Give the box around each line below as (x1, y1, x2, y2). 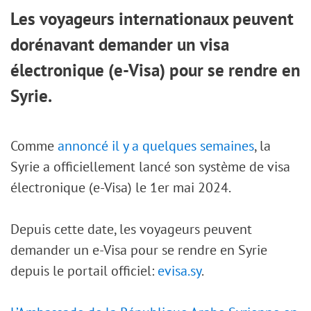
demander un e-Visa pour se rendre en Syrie (10, 240, 267, 259)
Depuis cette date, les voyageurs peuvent (10, 219, 252, 238)
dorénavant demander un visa (10, 33, 229, 56)
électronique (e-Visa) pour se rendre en (10, 59, 301, 81)
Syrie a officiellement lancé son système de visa (10, 157, 290, 176)
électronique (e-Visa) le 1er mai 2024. (10, 178, 231, 196)
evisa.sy (158, 261, 201, 280)
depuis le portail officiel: (10, 261, 158, 280)
